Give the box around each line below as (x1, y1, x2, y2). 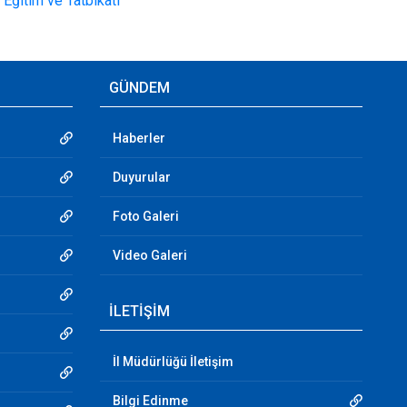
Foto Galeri (112, 209, 179, 223)
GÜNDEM (108, 79, 170, 96)
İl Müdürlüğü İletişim (112, 354, 233, 369)
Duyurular (112, 170, 171, 184)
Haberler (112, 131, 165, 145)
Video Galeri (112, 248, 187, 263)
